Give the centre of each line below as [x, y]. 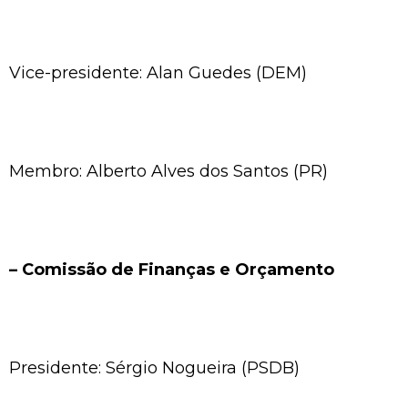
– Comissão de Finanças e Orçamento [172, 269]
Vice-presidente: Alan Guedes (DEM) [158, 72]
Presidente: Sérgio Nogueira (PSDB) [154, 367]
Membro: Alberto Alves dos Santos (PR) [168, 171]
